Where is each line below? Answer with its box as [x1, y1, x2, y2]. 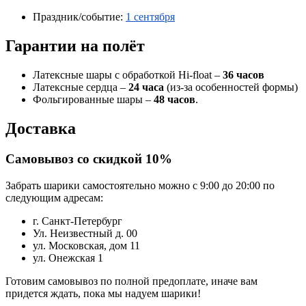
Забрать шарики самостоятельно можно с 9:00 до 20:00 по [5, 179, 275, 191]
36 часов [223, 69, 264, 81]
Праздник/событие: [33, 11, 126, 23]
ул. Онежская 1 [33, 251, 103, 264]
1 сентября [126, 11, 175, 23]
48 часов [154, 94, 195, 106]
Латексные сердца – [33, 81, 128, 94]
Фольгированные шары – [33, 94, 154, 106]
